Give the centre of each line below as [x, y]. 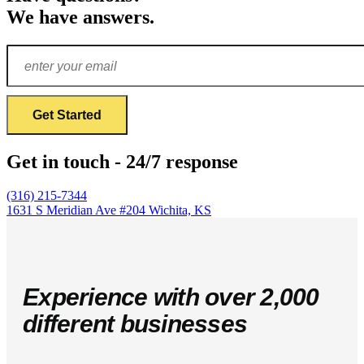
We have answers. [80, 17]
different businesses [135, 324]
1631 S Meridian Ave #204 [78, 210]
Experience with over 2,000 [171, 297]
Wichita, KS [180, 210]
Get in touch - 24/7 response [122, 161]
